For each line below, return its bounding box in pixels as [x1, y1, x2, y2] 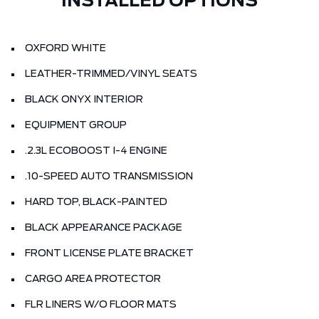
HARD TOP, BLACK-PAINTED [25, 197, 167, 208]
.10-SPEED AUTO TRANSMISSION [25, 172, 193, 182]
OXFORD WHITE [25, 43, 106, 54]
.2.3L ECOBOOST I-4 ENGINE [25, 146, 167, 157]
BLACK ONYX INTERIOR [25, 95, 143, 105]
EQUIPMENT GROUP [25, 120, 127, 131]
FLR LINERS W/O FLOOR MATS [25, 300, 177, 310]
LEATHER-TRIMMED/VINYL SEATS [25, 69, 197, 80]
